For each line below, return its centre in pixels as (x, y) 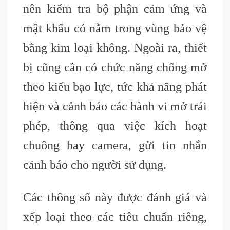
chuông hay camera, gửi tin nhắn (115, 146)
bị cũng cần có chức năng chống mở (115, 68)
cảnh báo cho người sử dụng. (95, 165)
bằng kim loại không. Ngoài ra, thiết (115, 48)
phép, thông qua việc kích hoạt (115, 126)
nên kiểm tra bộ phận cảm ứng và (115, 9)
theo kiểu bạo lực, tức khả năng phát (115, 87)
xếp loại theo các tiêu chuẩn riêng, (115, 217)
